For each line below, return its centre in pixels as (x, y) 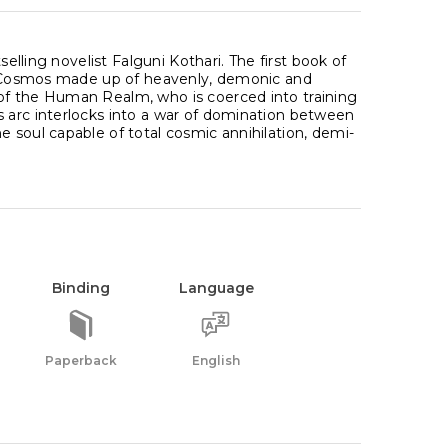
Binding (81, 288)
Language (216, 288)
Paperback (81, 360)
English (216, 360)
